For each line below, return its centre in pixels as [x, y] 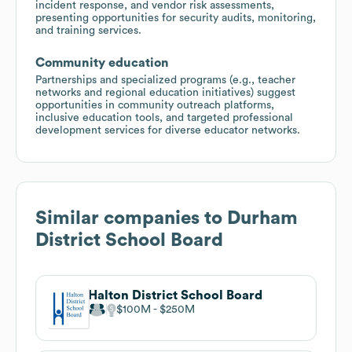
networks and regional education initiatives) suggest [165, 92]
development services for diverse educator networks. [168, 130]
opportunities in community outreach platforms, [155, 105]
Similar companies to [131, 218]
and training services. [88, 30]
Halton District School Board [175, 295]
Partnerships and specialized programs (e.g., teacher [165, 80]
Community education [102, 62]
